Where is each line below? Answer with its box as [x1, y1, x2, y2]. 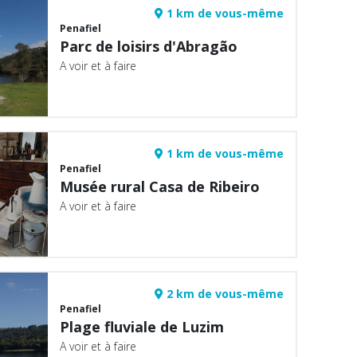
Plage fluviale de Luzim [60, 317, 225, 336]
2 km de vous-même [163, 286, 284, 301]
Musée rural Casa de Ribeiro [60, 177, 261, 196]
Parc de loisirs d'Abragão [60, 37, 238, 56]
